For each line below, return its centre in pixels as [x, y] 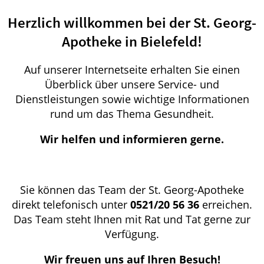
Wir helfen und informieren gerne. [132, 139]
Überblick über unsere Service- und [132, 84]
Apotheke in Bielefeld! [132, 42]
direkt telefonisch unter [70, 204]
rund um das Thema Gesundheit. [132, 113]
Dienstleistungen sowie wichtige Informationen [132, 99]
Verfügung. [132, 234]
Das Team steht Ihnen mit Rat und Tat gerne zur [132, 219]
